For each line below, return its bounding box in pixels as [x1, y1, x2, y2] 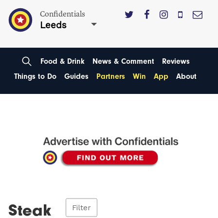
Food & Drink [40, 56, 85, 66]
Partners [96, 72, 125, 81]
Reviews [162, 56, 190, 66]
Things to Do [14, 72, 56, 81]
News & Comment [92, 56, 154, 66]
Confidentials [40, 9, 86, 19]
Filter [72, 203, 91, 212]
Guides [64, 72, 89, 81]
